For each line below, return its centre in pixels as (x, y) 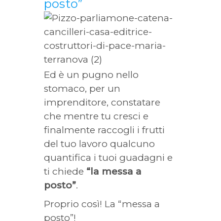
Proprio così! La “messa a (102, 204)
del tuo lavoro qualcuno (99, 144)
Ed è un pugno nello (91, 75)
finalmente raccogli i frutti (104, 130)
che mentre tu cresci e (96, 116)
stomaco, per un (82, 89)
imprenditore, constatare (102, 102)
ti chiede (65, 171)
